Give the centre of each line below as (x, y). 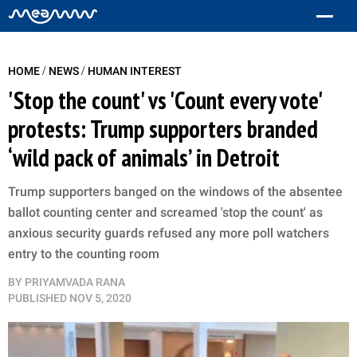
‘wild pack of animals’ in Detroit (144, 157)
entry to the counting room (84, 254)
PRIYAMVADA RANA (75, 282)
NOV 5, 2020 (100, 298)
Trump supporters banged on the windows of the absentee (175, 192)
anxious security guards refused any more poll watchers (169, 233)
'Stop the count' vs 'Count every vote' (165, 100)
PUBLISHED (37, 298)
